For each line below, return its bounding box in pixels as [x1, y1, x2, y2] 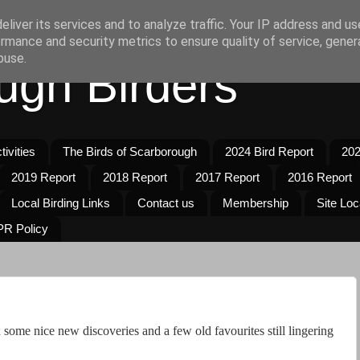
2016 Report [287, 170, 352, 185]
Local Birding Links [10, 196, 110, 211]
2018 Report [103, 170, 168, 185]
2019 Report [10, 170, 76, 185]
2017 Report [195, 170, 260, 185]
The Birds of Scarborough [63, 145, 198, 159]
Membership [223, 196, 288, 211]
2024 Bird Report [225, 145, 313, 159]
